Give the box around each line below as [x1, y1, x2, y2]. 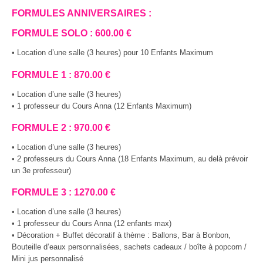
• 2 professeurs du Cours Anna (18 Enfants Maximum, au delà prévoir [12, 154, 248, 163]
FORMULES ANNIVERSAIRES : [12, 8, 151, 19]
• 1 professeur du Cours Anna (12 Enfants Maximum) [12, 101, 191, 110]
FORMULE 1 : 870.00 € [12, 69, 110, 80]
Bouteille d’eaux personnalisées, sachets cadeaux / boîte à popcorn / [12, 242, 247, 252]
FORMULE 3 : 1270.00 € [12, 187, 116, 198]
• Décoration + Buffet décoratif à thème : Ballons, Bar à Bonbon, [12, 231, 231, 240]
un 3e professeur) [12, 166, 71, 175]
